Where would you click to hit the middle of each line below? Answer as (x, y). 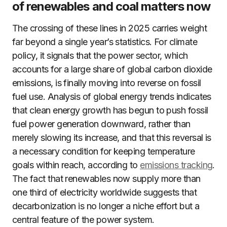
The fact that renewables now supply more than (106, 179)
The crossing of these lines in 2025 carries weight (109, 28)
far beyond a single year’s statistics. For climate (105, 42)
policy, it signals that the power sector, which (100, 55)
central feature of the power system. (83, 220)
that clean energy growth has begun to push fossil (110, 110)
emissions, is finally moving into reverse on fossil (107, 83)
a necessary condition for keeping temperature (104, 151)
